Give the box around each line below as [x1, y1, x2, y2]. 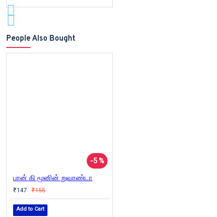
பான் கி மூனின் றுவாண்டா [13, 173, 93, 182]
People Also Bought [6, 33, 76, 44]
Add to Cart [16, 205, 44, 212]
